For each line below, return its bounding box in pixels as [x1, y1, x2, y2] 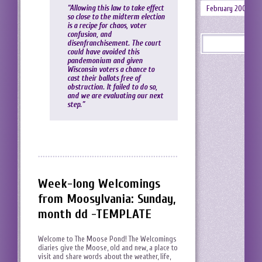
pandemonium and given [67, 56, 143, 65]
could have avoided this [67, 47, 139, 57]
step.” [67, 100, 85, 109]
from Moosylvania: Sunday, [38, 191, 175, 207]
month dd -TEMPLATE [38, 206, 151, 222]
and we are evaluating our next [67, 91, 163, 101]
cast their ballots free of [67, 74, 140, 83]
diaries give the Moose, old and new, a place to [38, 243, 178, 253]
